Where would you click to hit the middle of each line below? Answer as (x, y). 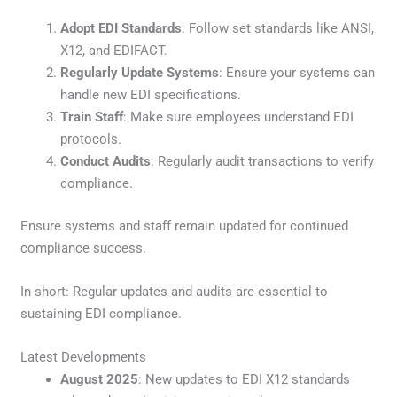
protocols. (91, 140)
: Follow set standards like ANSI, (278, 29)
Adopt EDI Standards (121, 29)
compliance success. (84, 248)
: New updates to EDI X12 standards (245, 379)
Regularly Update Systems (140, 73)
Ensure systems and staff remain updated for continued (185, 226)
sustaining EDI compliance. (101, 313)
